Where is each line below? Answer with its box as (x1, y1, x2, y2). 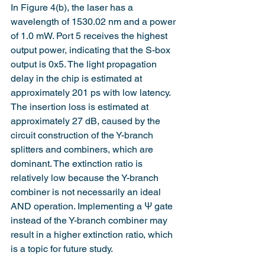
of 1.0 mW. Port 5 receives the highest (11, 30, 170, 41)
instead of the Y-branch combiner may (11, 214, 170, 226)
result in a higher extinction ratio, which (11, 228, 175, 240)
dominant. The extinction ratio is (11, 157, 145, 169)
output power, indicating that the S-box (11, 44, 173, 56)
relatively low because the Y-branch (11, 172, 161, 183)
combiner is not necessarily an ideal (11, 186, 163, 198)
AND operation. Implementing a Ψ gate (11, 200, 175, 212)
